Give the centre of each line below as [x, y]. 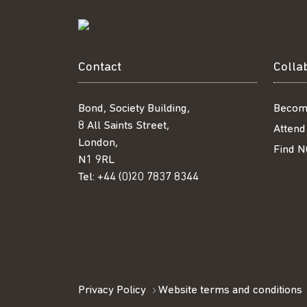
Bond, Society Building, [134, 108]
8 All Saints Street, [124, 125]
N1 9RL [96, 160]
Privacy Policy [112, 290]
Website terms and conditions [230, 290]
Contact [100, 67]
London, [98, 143]
